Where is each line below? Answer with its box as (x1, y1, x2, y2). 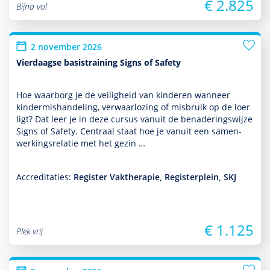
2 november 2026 (31, 41, 102, 52)
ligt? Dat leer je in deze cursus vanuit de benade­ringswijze (16, 113, 253, 125)
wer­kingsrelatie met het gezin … (16, 137, 145, 149)
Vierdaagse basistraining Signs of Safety (16, 57, 181, 68)
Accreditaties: (16, 171, 74, 183)
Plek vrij (16, 225, 43, 237)
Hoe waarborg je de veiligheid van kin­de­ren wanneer (16, 89, 230, 101)
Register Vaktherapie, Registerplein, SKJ (74, 171, 236, 183)
